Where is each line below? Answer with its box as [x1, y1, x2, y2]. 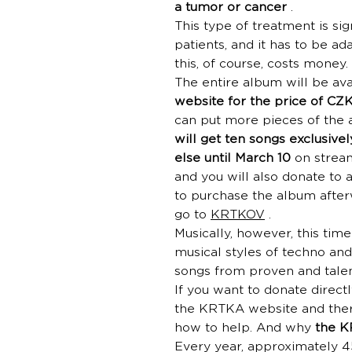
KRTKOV [211, 207, 265, 222]
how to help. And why [174, 321, 315, 335]
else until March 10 [174, 151, 291, 166]
